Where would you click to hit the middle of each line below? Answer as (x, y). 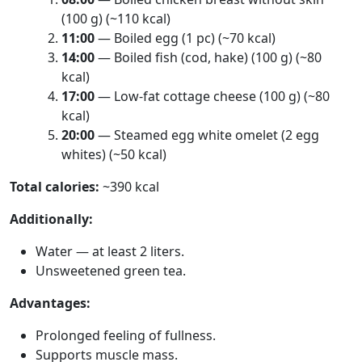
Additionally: (51, 219)
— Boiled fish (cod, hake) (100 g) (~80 (208, 57)
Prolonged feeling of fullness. (126, 335)
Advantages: (50, 303)
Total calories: (55, 187)
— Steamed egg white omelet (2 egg (207, 135)
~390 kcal (129, 187)
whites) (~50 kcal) (114, 154)
